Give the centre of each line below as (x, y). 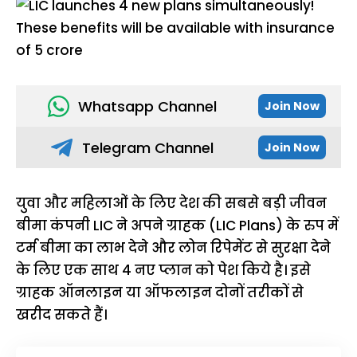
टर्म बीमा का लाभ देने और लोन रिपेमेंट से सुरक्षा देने (173, 248)
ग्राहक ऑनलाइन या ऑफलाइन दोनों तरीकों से (160, 292)
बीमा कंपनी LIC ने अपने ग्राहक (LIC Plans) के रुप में (177, 226)
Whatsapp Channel (147, 106)
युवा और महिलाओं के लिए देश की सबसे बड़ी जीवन (171, 203)
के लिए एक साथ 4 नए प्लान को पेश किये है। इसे (163, 270)
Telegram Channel (147, 147)
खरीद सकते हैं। (61, 315)
